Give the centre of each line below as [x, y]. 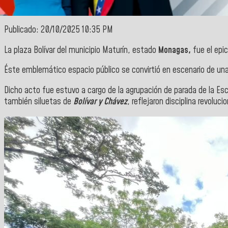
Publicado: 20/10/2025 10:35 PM [59, 30]
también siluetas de [38, 102]
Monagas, [175, 50]
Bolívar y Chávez [99, 102]
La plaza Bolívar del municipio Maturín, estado [81, 50]
